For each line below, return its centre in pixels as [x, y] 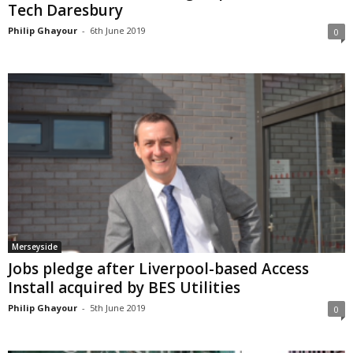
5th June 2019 [118, 308]
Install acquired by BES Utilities [124, 288]
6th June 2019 [118, 30]
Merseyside [35, 247]
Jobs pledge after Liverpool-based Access [158, 269]
